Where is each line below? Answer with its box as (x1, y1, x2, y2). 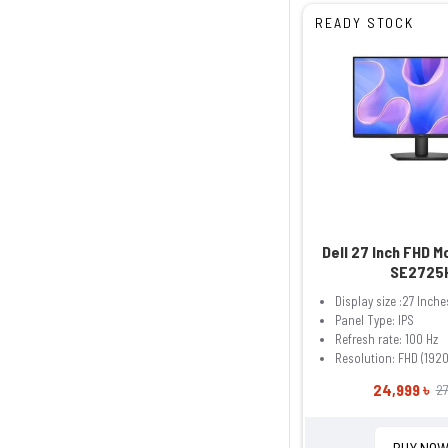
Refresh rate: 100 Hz (334, 330, 438, 347)
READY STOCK (314, 14, 414, 32)
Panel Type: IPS (334, 311, 414, 328)
